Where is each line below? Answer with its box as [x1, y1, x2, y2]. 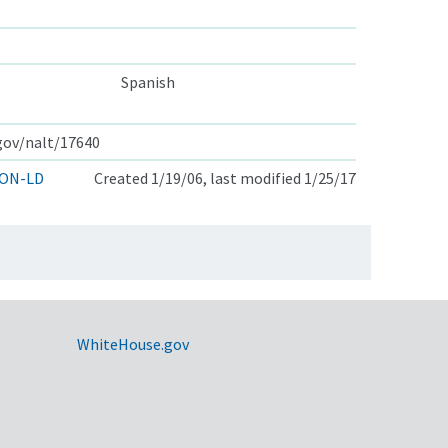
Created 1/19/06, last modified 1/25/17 [94, 167, 356, 188]
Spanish [121, 71, 175, 92]
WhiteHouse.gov [76, 333, 189, 354]
